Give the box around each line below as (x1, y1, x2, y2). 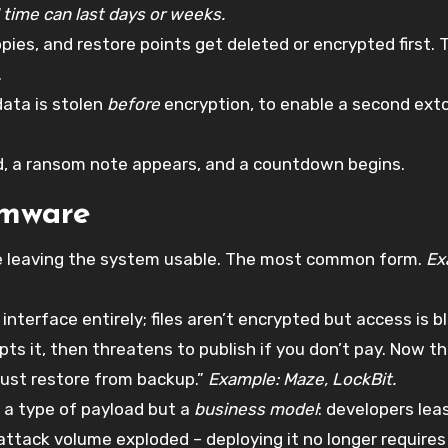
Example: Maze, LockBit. (208, 368, 396, 389)
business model (194, 398, 318, 419)
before (107, 93, 160, 114)
